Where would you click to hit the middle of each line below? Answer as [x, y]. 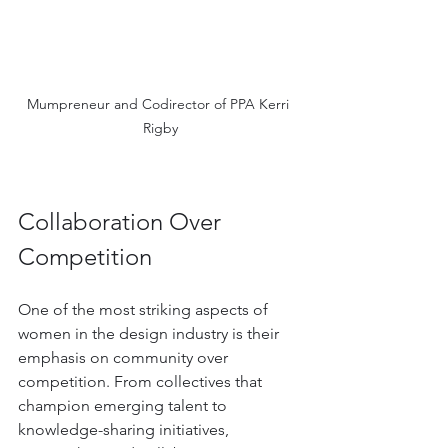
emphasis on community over [125, 357]
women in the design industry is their [150, 333]
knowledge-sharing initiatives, [125, 429]
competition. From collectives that [142, 381]
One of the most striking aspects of [145, 309]
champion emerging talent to [124, 405]
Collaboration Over [122, 221]
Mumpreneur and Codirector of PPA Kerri [160, 103]
